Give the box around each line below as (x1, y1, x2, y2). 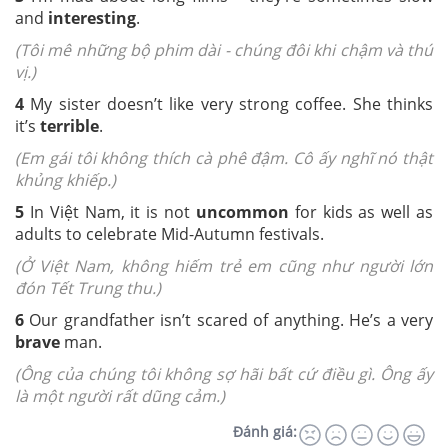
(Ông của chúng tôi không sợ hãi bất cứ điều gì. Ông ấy (15, 363, 433, 386)
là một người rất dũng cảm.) (15, 385, 225, 408)
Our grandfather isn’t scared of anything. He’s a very (29, 309, 434, 332)
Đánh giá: (233, 422, 297, 442)
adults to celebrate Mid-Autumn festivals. (15, 223, 324, 246)
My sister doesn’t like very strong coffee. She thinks (30, 93, 434, 116)
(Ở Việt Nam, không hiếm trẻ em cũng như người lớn (15, 255, 433, 278)
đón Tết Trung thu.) (15, 277, 161, 300)
